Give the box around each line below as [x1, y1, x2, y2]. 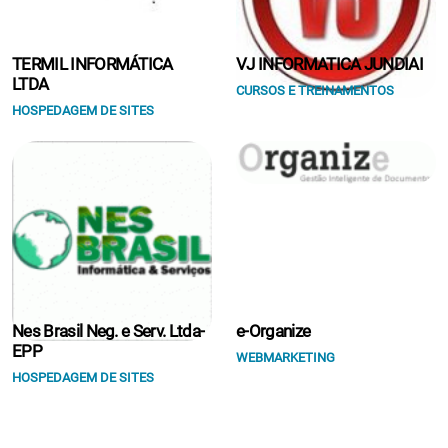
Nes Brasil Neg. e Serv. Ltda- [12, 321, 205, 341]
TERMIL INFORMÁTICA [12, 54, 173, 74]
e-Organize [236, 321, 311, 341]
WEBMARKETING [236, 350, 335, 365]
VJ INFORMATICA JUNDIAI [236, 54, 424, 74]
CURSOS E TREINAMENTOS [236, 83, 394, 98]
